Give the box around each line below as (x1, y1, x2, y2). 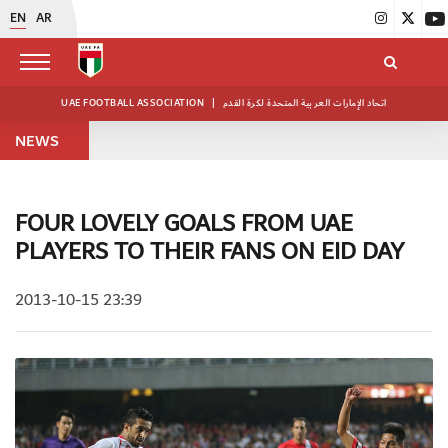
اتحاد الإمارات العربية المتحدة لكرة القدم (222, 95, 387, 111)
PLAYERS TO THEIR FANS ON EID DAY (15, 233, 404, 271)
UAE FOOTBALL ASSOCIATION (61, 95, 207, 111)
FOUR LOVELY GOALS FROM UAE (15, 205, 353, 243)
